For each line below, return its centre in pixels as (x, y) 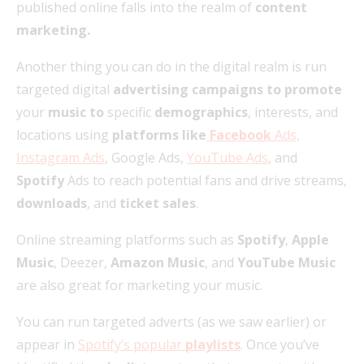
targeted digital (63, 89)
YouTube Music (286, 262)
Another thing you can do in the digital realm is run (171, 66)
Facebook (239, 134)
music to (76, 112)
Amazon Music (158, 262)
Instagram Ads (61, 157)
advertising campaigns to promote (226, 89)
